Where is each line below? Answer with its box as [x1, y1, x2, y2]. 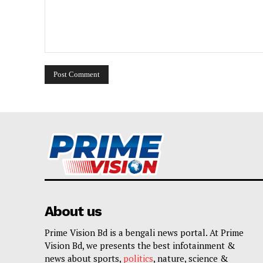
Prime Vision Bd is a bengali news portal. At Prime [45, 227, 244, 238]
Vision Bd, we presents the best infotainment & [45, 240, 235, 251]
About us [45, 203, 102, 220]
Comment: [44, 53, 79, 63]
